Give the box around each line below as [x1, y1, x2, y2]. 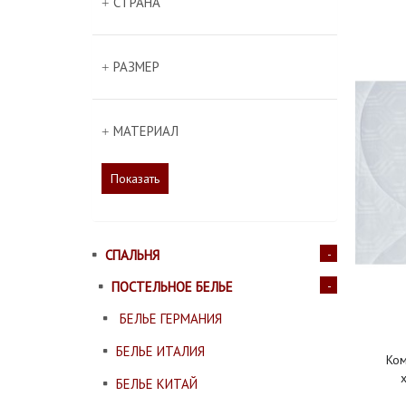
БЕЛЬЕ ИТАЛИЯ [116, 343, 205, 360]
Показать [111, 170, 159, 187]
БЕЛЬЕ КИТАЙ [116, 375, 198, 392]
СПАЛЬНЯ [105, 246, 159, 264]
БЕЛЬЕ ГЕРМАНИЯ [116, 310, 222, 327]
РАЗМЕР [113, 58, 159, 75]
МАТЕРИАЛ [113, 122, 179, 140]
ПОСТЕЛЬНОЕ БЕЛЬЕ [111, 278, 233, 295]
